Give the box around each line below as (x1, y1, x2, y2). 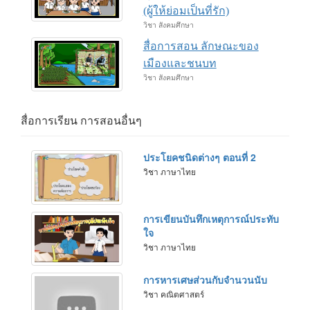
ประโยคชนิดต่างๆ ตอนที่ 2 (143, 150, 256, 165)
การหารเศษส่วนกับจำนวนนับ (143, 272, 267, 286)
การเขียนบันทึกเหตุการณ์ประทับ (143, 211, 279, 226)
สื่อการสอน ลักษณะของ (143, 39, 259, 52)
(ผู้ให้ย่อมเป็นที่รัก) (143, 4, 229, 17)
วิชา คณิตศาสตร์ (143, 287, 204, 300)
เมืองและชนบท (143, 57, 217, 69)
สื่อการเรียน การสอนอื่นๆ (21, 115, 142, 127)
